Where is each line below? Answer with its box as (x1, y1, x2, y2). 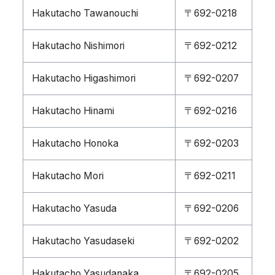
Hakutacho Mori (32, 170, 104, 182)
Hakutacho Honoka (32, 137, 118, 149)
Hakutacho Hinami (32, 105, 114, 117)
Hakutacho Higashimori (32, 72, 136, 84)
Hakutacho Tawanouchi (32, 7, 138, 19)
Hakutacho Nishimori (32, 40, 125, 52)
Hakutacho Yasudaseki (32, 235, 134, 247)
